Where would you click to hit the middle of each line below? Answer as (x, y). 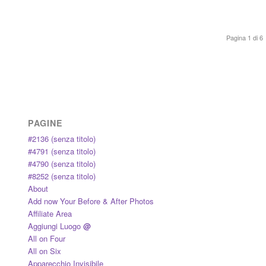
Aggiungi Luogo (55, 226)
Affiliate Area (50, 214)
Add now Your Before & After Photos (91, 201)
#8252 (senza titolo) (61, 176)
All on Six (44, 251)
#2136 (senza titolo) (61, 139)
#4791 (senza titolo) (61, 151)
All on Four (46, 239)
